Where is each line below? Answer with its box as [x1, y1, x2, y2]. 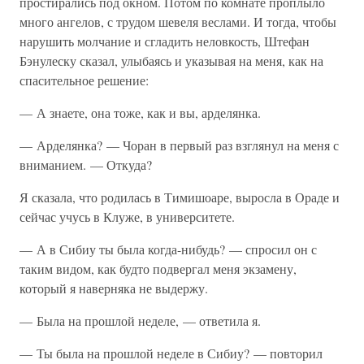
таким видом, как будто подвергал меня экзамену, [19, 260, 297, 277]
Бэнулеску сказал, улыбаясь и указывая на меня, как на [19, 52, 323, 69]
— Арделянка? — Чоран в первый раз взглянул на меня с [19, 136, 339, 154]
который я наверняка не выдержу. [19, 279, 208, 297]
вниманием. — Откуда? [19, 156, 152, 173]
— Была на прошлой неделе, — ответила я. [19, 312, 261, 329]
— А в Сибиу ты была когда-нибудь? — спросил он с [19, 240, 317, 258]
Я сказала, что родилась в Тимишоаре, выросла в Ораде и [19, 188, 340, 206]
